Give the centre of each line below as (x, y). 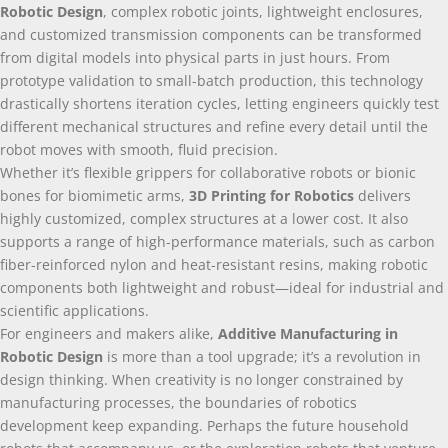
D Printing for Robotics (275, 195)
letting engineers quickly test (342, 103)
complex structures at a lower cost (245, 218)
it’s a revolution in (361, 356)
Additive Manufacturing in (308, 333)
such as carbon (384, 241)
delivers (384, 195)
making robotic (378, 264)
